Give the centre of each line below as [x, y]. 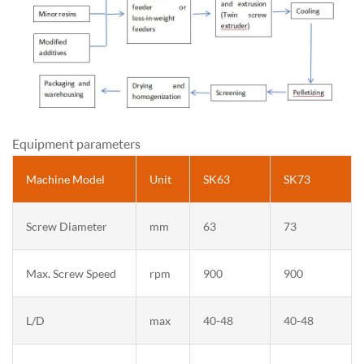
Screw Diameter [67, 226]
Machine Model [65, 179]
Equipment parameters [76, 143]
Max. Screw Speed [71, 273]
